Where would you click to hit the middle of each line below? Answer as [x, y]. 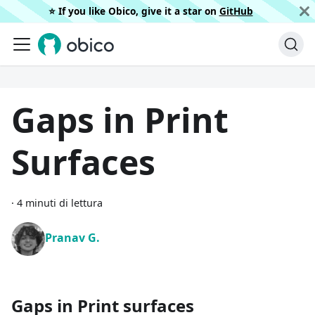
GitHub [236, 11]
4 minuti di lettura [60, 203]
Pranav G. [72, 238]
